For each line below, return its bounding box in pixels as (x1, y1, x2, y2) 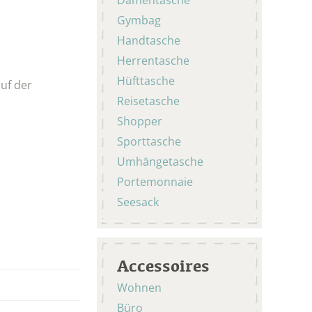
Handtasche (117, 32, 180, 48)
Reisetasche (117, 93, 180, 109)
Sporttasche (117, 133, 181, 149)
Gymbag (117, 12, 161, 28)
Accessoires (117, 254, 210, 276)
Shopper (117, 113, 162, 129)
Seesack (117, 194, 159, 210)
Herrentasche (117, 52, 189, 68)
